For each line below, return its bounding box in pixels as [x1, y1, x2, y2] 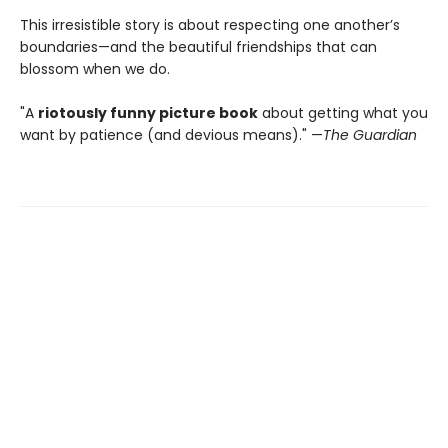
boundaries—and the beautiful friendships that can [20, 37, 377, 57]
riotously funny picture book [38, 103, 258, 123]
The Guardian [323, 125, 417, 145]
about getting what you [258, 103, 428, 123]
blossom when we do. [20, 59, 170, 79]
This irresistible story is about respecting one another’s [20, 15, 400, 35]
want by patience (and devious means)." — [20, 125, 323, 145]
